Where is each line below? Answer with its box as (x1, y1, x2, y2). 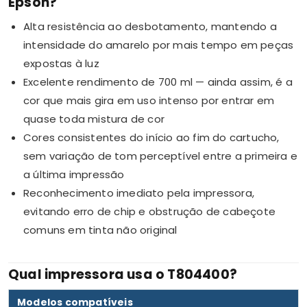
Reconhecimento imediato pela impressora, (23, 185, 255, 200)
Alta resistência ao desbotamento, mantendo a (23, 19, 277, 34)
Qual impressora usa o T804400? (8, 265, 237, 284)
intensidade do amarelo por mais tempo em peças (23, 37, 294, 52)
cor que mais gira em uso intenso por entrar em (23, 93, 275, 108)
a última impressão (23, 167, 125, 182)
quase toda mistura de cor (23, 111, 164, 126)
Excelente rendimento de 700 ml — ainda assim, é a (23, 74, 293, 89)
